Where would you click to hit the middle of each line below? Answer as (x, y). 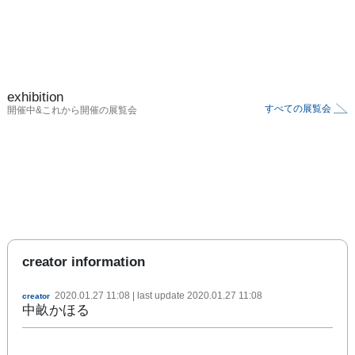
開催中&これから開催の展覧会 (72, 110)
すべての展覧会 (298, 108)
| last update (158, 295)
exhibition (35, 97)
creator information (84, 261)
